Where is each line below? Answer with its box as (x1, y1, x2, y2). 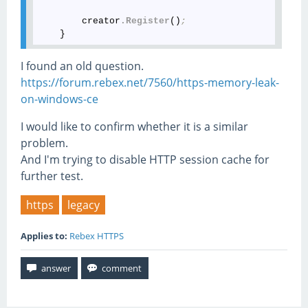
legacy (67, 197, 100, 212)
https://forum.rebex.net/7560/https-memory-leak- (21, 74, 279, 90)
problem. (21, 135, 68, 151)
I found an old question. (21, 58, 144, 74)
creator (38, 15, 121, 26)
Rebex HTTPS (69, 229, 124, 242)
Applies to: (21, 229, 67, 242)
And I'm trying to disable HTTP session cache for (21, 151, 269, 167)
